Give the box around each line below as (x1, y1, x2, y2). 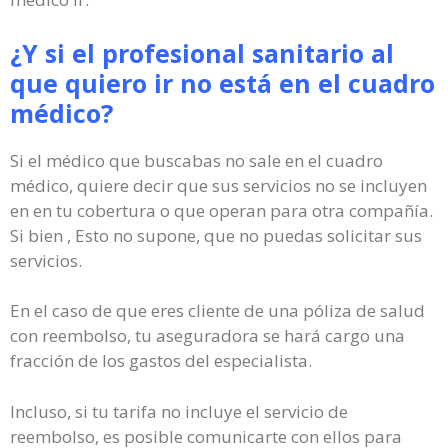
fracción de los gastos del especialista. (10, 349, 312, 372)
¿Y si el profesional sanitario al (10, 35, 394, 70)
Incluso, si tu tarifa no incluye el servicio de (10, 399, 348, 423)
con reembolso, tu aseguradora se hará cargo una (10, 324, 405, 347)
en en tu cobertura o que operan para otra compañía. (10, 198, 433, 222)
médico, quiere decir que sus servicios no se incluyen (10, 173, 427, 197)
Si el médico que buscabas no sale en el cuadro (10, 148, 383, 172)
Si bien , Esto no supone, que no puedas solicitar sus (10, 223, 422, 247)
